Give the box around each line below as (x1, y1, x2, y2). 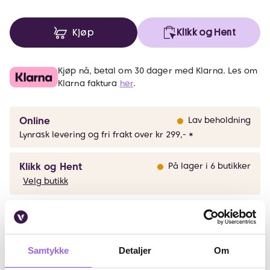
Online (19, 115, 50, 127)
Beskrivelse (16, 218, 81, 229)
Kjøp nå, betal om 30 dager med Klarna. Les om (58, 66, 258, 75)
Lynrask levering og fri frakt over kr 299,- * (19, 130, 193, 139)
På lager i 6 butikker (168, 161, 251, 171)
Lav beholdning (188, 115, 251, 125)
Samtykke (27, 245, 69, 256)
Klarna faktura (58, 78, 120, 88)
